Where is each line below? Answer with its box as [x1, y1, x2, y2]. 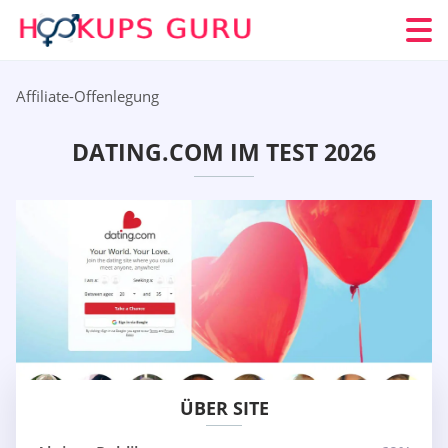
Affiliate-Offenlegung [16, 86, 159, 106]
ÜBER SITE [179, 396, 269, 421]
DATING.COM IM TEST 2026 [72, 136, 376, 169]
